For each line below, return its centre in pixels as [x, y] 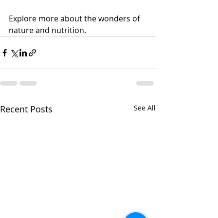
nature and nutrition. [48, 30]
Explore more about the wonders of [75, 18]
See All [145, 108]
